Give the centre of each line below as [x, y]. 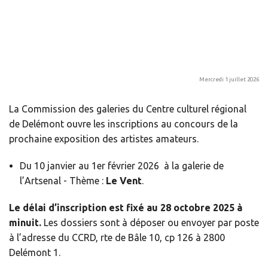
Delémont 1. [37, 252]
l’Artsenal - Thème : [63, 180]
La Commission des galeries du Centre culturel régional [128, 109]
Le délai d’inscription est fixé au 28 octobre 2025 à [126, 207]
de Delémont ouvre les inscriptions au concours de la [124, 124]
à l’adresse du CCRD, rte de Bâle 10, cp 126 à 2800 [117, 237]
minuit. [25, 222]
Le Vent [124, 180]
